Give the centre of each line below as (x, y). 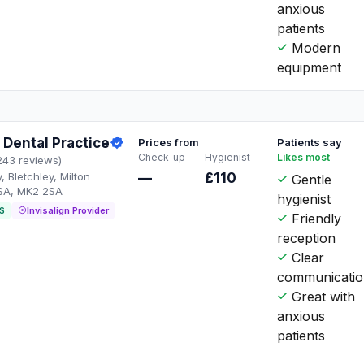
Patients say (310, 142)
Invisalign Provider (68, 210)
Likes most (304, 157)
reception (307, 238)
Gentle (310, 179)
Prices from (169, 142)
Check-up (162, 157)
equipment (310, 67)
